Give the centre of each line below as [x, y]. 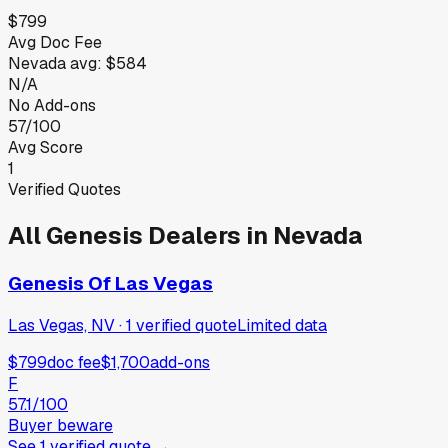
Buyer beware [60, 425]
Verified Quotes [64, 189]
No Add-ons [52, 105]
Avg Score [45, 147]
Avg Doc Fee [55, 42]
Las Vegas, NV [61, 325]
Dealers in [208, 235]
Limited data [282, 325]
